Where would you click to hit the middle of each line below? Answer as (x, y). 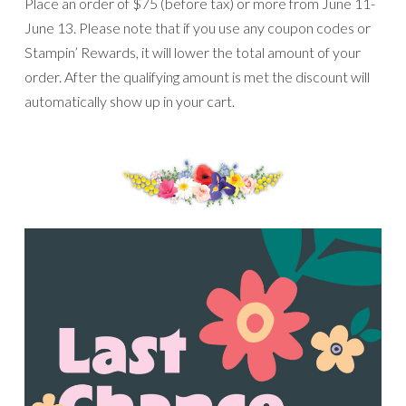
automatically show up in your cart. (130, 101)
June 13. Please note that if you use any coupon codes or (198, 27)
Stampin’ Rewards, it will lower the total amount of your (193, 52)
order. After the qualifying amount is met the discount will (197, 76)
